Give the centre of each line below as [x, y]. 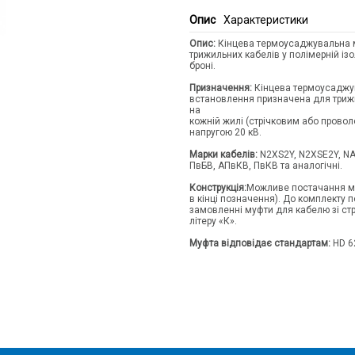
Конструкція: [218, 187]
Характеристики [266, 19]
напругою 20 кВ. [225, 132]
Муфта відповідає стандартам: [260, 243]
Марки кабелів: [223, 154]
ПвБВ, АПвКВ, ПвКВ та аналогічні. [266, 165]
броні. [202, 65]
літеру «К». [213, 221]
